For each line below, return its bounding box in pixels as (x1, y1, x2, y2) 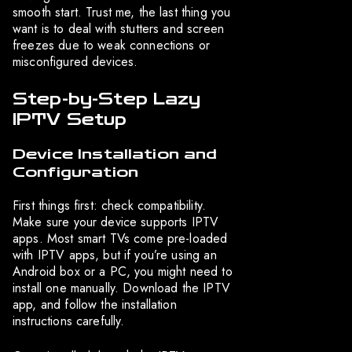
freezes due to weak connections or (13, 35, 211, 54)
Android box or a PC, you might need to (13, 262, 233, 280)
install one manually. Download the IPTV (13, 278, 230, 297)
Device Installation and (13, 145, 218, 163)
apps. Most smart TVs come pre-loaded (13, 229, 228, 247)
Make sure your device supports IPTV (13, 212, 219, 231)
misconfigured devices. (13, 52, 138, 71)
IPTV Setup (13, 109, 127, 129)
